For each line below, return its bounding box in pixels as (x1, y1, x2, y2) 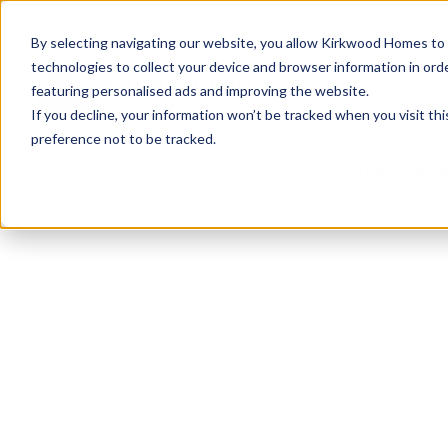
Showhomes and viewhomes (113, 161, 320, 181)
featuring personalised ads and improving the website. (30, 81, 369, 99)
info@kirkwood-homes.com (48, 13, 206, 29)
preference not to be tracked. (30, 129, 216, 147)
